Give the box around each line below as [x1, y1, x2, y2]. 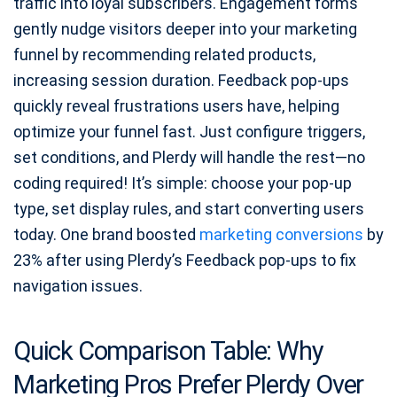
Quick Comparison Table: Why [13, 336, 323, 367]
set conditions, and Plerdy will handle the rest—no [13, 148, 365, 167]
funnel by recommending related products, [13, 45, 315, 65]
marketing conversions [199, 225, 363, 245]
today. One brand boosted [13, 225, 199, 245]
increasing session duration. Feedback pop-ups [13, 71, 349, 90]
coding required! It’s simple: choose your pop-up [13, 174, 352, 193]
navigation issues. [13, 276, 143, 296]
